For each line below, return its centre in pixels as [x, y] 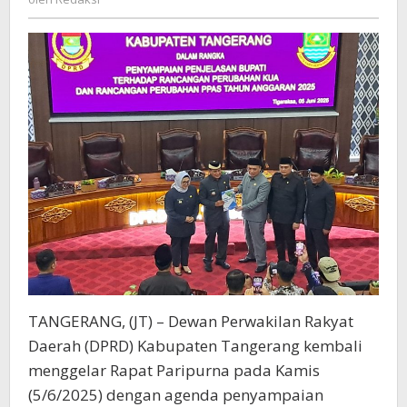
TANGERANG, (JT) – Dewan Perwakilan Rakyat [191, 322]
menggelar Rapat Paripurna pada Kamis [174, 371]
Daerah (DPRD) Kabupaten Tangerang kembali [195, 346]
